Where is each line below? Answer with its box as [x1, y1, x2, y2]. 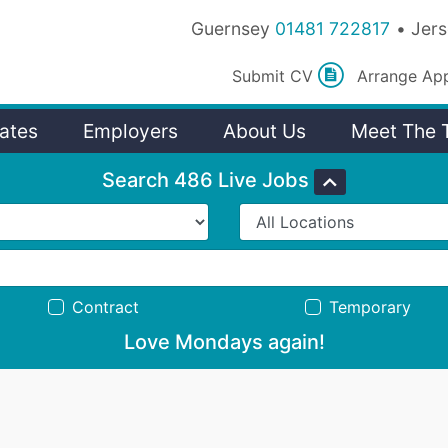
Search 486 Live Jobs [102, 168, 309, 193]
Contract [71, 297, 139, 318]
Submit [232, 65, 291, 86]
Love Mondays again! [123, 330, 325, 355]
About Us [223, 119, 306, 144]
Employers [83, 119, 178, 144]
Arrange [357, 65, 423, 86]
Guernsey [191, 18, 270, 39]
